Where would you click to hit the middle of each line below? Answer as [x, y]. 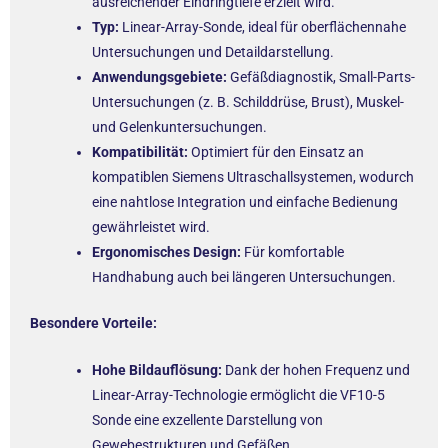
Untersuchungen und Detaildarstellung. [213, 52]
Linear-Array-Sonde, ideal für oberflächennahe [262, 27]
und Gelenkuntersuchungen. [179, 127]
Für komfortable [292, 252]
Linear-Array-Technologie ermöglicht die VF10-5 [238, 395]
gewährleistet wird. [151, 227]
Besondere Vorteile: [93, 323]
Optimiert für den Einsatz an [276, 152]
